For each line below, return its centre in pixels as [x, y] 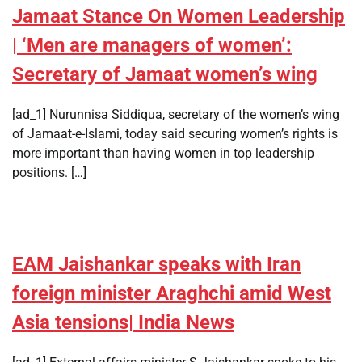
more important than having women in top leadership [163, 153]
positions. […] [49, 172]
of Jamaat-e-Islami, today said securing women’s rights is [175, 133]
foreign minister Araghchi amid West [172, 293]
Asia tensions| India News [123, 322]
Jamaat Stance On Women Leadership [179, 16]
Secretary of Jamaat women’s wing [165, 74]
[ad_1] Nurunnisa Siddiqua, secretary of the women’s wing [176, 114]
